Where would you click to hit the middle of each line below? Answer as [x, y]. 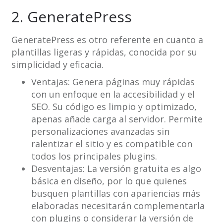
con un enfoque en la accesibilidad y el [113, 94]
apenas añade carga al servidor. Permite [117, 119]
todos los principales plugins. [94, 156]
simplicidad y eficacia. [57, 65]
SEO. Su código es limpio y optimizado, [114, 107]
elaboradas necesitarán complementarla [118, 206]
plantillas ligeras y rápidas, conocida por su [104, 52]
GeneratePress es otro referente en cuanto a [107, 40]
